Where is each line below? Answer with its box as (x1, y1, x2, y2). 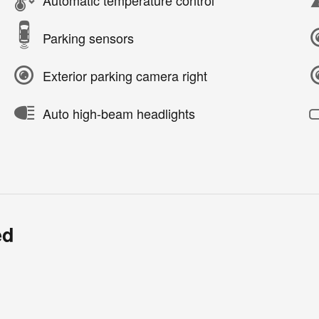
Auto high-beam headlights (43, 103, 195, 122)
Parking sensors (43, 28, 134, 47)
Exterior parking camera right (43, 66, 207, 85)
